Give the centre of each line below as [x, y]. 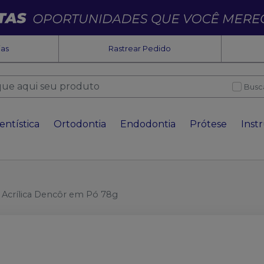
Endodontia [148, 124]
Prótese [208, 124]
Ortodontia [80, 124]
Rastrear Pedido [140, 48]
